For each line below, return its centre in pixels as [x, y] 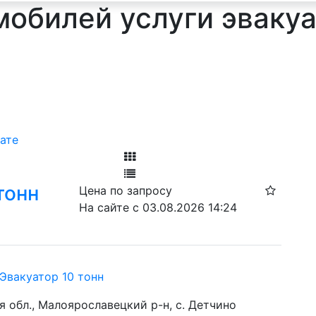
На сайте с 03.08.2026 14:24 [158, 207]
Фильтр [145, 140]
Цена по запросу [126, 190]
